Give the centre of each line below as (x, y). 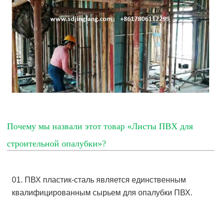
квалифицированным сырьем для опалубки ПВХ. (102, 193)
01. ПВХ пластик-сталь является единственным (99, 180)
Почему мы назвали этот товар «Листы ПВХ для (100, 127)
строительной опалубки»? (57, 144)
